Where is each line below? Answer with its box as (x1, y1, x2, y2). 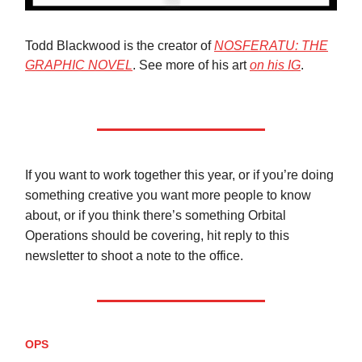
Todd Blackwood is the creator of (25, 38, 214, 53)
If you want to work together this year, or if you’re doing (25, 167, 334, 182)
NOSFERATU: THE (214, 38, 328, 53)
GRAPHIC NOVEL (25, 57, 133, 72)
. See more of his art (133, 57, 250, 72)
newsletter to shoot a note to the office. (25, 248, 243, 263)
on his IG (250, 57, 301, 72)
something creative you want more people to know (25, 187, 311, 202)
